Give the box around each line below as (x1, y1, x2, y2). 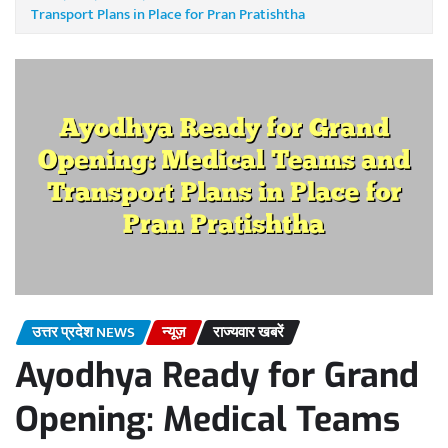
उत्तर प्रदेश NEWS (32, 319, 135, 345)
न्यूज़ (162, 319, 186, 345)
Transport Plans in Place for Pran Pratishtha (31, 2, 305, 28)
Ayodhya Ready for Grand (15, 353, 419, 399)
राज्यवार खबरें (213, 319, 284, 345)
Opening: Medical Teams (15, 397, 400, 443)
